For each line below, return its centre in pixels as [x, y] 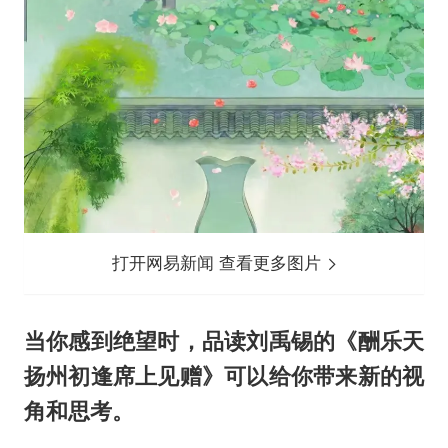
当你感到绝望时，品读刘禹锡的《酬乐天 [224, 340]
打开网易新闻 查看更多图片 [219, 262]
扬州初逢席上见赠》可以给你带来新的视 [224, 375]
